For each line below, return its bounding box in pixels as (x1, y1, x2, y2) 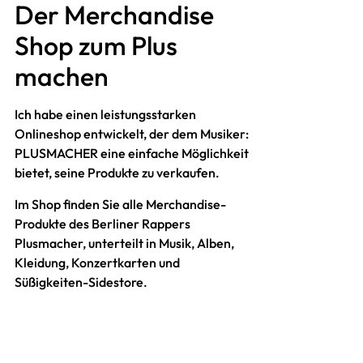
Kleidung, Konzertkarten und (14, 254, 180, 271)
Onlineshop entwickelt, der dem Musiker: (14, 126, 249, 143)
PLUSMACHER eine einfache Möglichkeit (14, 145, 249, 162)
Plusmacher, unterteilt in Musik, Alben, (14, 234, 234, 251)
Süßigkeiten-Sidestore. (14, 273, 147, 290)
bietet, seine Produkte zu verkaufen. (14, 164, 220, 181)
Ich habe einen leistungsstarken (14, 106, 196, 123)
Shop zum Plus (14, 29, 177, 62)
